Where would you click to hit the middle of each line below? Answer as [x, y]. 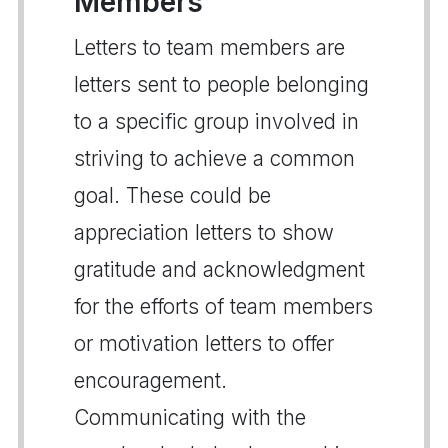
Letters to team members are [209, 47]
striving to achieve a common [214, 158]
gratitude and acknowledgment [219, 269]
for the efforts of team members [223, 306]
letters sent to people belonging [221, 84]
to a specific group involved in [216, 121]
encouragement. [150, 380]
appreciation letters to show [204, 232]
